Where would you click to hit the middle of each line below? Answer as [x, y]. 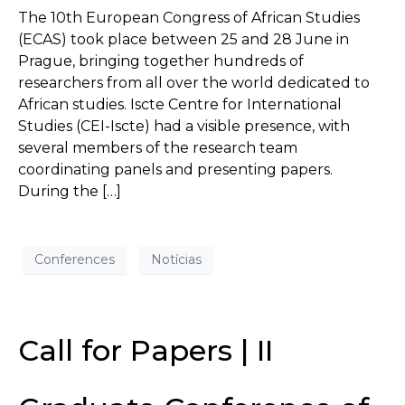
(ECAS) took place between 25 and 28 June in [184, 40]
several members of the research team [158, 148]
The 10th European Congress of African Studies [189, 18]
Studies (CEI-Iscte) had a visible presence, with [184, 127]
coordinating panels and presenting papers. [175, 170]
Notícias [176, 259]
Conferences [75, 259]
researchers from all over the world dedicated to [194, 83]
